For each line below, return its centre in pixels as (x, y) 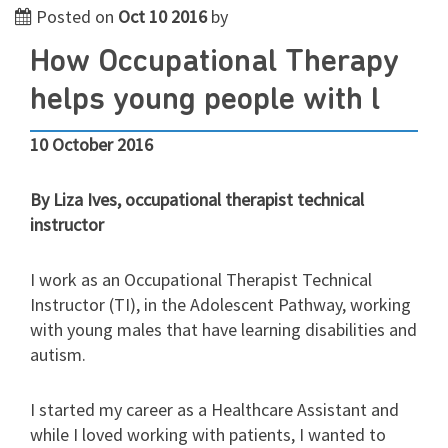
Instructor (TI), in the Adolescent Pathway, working (220, 305)
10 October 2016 (91, 145)
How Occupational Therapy (214, 63)
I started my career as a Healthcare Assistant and (214, 410)
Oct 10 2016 (162, 17)
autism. (58, 355)
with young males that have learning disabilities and (223, 330)
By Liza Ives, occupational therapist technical (197, 200)
